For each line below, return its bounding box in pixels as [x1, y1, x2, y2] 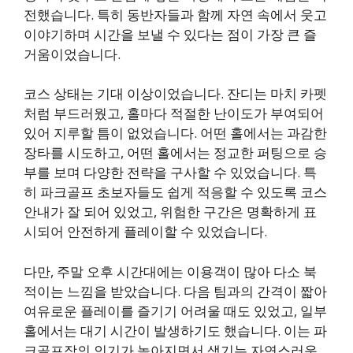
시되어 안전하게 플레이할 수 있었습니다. [24, 222, 267, 240]
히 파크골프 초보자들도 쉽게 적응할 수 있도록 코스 [24, 183, 327, 201]
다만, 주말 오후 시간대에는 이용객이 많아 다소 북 [24, 262, 317, 281]
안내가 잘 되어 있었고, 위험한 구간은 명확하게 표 [24, 203, 317, 221]
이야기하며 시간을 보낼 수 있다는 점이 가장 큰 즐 [24, 24, 317, 43]
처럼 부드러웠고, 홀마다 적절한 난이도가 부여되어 [24, 104, 324, 122]
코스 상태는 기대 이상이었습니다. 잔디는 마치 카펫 [24, 84, 327, 102]
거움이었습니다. [24, 44, 121, 63]
